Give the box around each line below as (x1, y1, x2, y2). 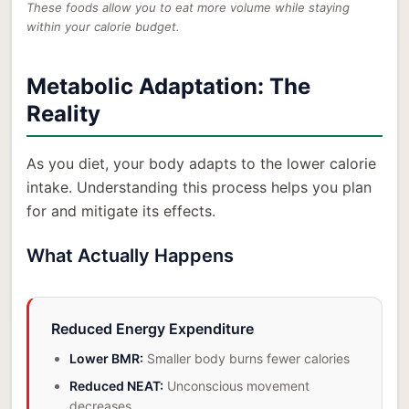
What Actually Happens (26, 245, 234, 267)
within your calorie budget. (26, 19, 180, 35)
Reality (26, 100, 100, 128)
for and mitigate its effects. (26, 202, 215, 221)
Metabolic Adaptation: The (26, 73, 310, 100)
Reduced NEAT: (69, 378, 163, 394)
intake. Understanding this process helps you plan (26, 178, 372, 197)
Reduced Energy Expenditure (51, 320, 254, 339)
